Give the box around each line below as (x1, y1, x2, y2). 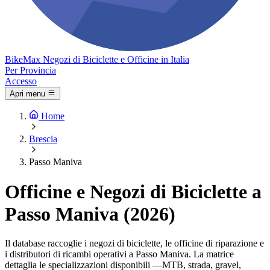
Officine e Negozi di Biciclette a (5, 180, 262, 202)
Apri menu (10, 89, 45, 99)
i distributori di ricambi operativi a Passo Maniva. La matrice (5, 249, 234, 260)
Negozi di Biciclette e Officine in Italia (43, 54, 189, 64)
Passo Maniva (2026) (5, 202, 175, 225)
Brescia (29, 134, 57, 145)
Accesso (5, 76, 37, 86)
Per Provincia (5, 65, 56, 75)
